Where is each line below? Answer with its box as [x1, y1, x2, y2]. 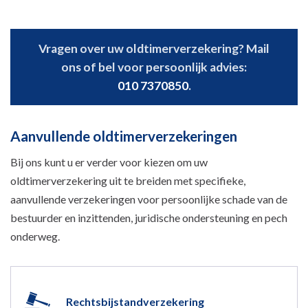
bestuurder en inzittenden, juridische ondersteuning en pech [10, 210, 287, 224]
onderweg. [10, 229, 62, 243]
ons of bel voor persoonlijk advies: [61, 59, 247, 74]
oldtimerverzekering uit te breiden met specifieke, [10, 173, 245, 187]
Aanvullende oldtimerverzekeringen [10, 126, 237, 144]
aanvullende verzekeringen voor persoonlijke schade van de [10, 192, 287, 206]
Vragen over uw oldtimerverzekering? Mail [38, 41, 269, 56]
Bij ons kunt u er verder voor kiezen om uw [10, 155, 208, 168]
